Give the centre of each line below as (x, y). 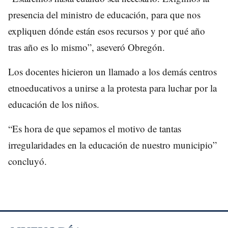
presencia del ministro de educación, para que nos (104, 14)
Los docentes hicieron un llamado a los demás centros (112, 71)
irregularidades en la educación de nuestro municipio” (112, 145)
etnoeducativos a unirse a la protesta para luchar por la (112, 88)
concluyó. (27, 161)
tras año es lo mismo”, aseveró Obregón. (87, 47)
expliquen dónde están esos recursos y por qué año (107, 31)
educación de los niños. (54, 104)
